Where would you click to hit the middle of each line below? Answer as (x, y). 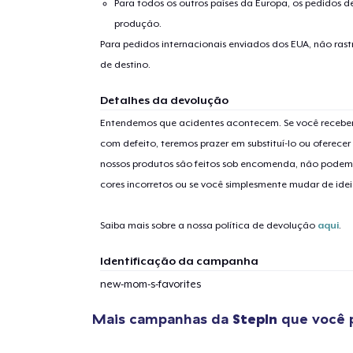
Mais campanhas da (162, 318)
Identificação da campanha (179, 260)
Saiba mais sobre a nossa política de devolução (208, 225)
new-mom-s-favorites (150, 284)
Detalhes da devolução (164, 100)
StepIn (255, 318)
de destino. (125, 64)
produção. (138, 23)
